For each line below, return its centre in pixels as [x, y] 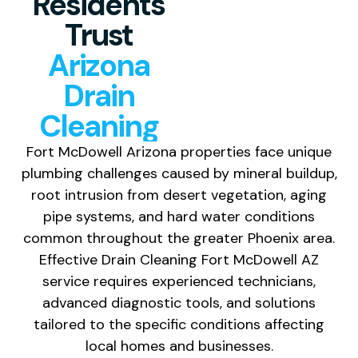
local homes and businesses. [179, 346]
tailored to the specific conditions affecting [179, 324]
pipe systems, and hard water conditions [179, 216]
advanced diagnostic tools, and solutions [179, 302]
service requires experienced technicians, [179, 281]
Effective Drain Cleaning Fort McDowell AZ [179, 259]
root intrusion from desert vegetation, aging [179, 195]
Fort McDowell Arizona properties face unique [179, 151]
